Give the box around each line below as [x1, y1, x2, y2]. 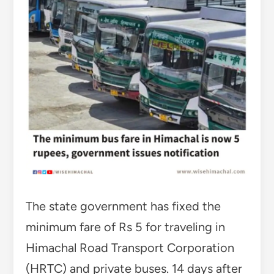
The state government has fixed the [25, 198, 221, 213]
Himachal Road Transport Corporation [25, 240, 234, 255]
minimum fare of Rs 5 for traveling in [25, 219, 225, 234]
